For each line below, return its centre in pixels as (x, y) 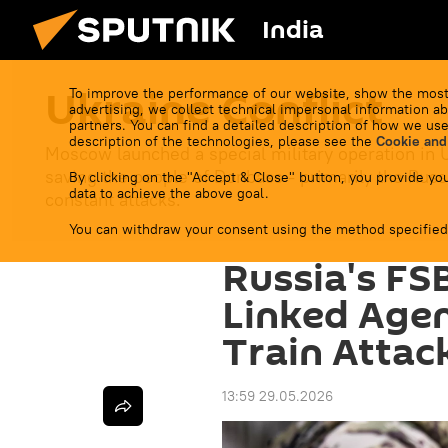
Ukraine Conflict (214, 111)
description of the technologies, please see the (222, 141)
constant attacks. (113, 199)
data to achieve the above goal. (169, 193)
